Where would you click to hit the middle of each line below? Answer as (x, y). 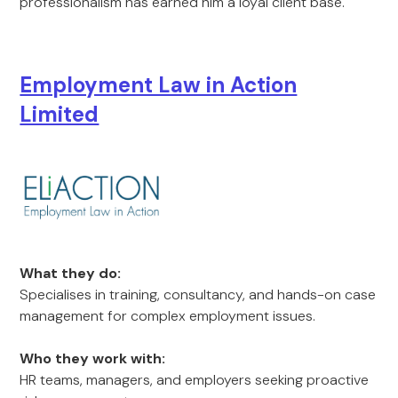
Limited (60, 114)
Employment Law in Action (159, 85)
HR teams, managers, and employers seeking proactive (195, 380)
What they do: (71, 273)
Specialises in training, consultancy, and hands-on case (198, 295)
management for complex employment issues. (168, 316)
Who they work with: (93, 358)
